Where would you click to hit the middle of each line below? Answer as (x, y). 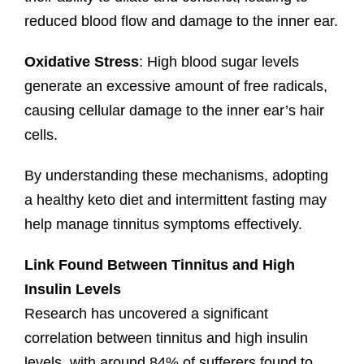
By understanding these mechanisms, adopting (176, 175)
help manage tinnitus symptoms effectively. (163, 224)
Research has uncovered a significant (146, 313)
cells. (41, 134)
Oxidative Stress (81, 61)
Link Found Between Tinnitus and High (159, 264)
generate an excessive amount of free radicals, (175, 86)
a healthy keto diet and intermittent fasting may (175, 199)
